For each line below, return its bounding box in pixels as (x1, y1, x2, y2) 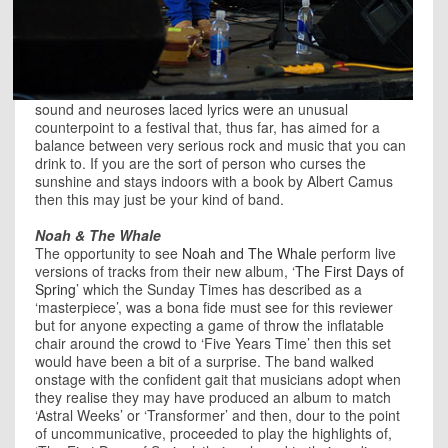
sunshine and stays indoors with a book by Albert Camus (35, 170, 393, 191)
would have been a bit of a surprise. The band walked (35, 350, 374, 371)
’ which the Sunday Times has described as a (76, 278, 362, 299)
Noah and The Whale (182, 242, 317, 263)
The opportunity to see (35, 242, 182, 263)
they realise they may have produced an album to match (35, 386, 391, 407)
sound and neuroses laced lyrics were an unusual (35, 98, 348, 119)
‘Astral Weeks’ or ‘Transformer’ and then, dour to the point (35, 404, 400, 425)
